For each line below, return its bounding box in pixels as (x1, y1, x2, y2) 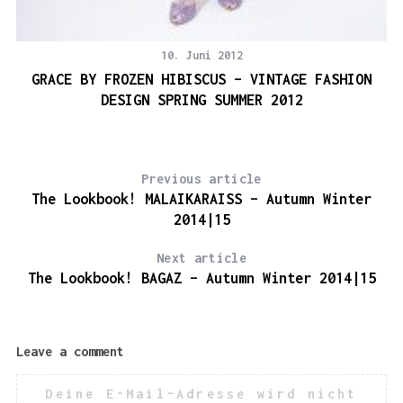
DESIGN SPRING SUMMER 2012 (100, 91, 303, 108)
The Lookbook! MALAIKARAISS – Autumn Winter (31, 190, 372, 207)
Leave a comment (15, 343, 124, 359)
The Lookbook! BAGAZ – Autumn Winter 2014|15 (27, 269, 376, 286)
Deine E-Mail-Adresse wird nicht (45, 385, 358, 401)
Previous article (141, 170, 262, 186)
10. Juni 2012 (160, 48, 243, 62)
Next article (157, 249, 246, 265)
